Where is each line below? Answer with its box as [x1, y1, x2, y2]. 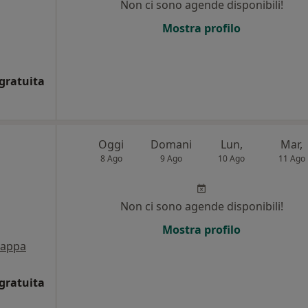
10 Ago [218, 153, 245, 164]
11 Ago [278, 153, 305, 164]
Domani [151, 137, 192, 152]
